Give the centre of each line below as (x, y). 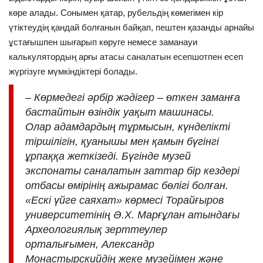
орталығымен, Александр (90, 244)
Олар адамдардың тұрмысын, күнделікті (128, 127)
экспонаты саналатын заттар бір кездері (132, 171)
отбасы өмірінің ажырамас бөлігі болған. (127, 185)
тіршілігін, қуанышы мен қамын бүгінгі (122, 141)
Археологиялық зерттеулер (96, 229)
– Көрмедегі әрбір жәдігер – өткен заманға (133, 97)
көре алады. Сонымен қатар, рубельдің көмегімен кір (116, 12)
